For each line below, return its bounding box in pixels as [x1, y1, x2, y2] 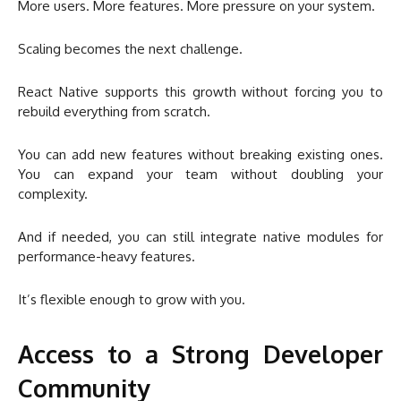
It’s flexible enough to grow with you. [18, 291, 245, 309]
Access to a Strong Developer [18, 338, 383, 370]
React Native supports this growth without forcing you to [18, 83, 383, 101]
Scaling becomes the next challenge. [18, 40, 243, 58]
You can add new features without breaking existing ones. [18, 146, 383, 164]
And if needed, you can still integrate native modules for [18, 228, 383, 246]
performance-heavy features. [18, 248, 195, 266]
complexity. [18, 185, 88, 203]
